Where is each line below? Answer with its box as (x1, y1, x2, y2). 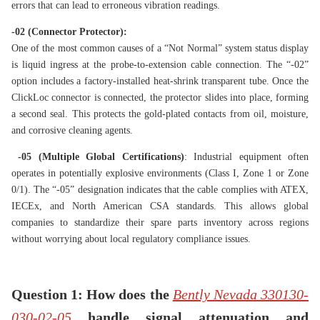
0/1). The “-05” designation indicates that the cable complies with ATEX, (11, 184, 309, 196)
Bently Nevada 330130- (172, 286, 309, 303)
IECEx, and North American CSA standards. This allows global (11, 201, 309, 212)
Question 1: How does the (11, 286, 173, 303)
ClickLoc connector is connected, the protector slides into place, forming (11, 92, 309, 104)
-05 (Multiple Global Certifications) (11, 151, 184, 163)
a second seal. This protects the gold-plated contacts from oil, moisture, (11, 109, 309, 120)
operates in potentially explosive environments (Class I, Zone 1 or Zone (11, 168, 309, 179)
